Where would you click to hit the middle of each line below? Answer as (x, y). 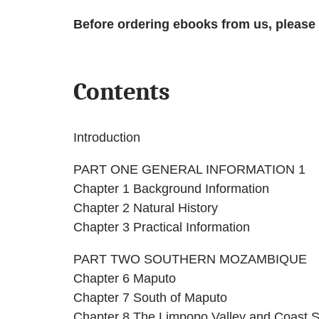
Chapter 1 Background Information (171, 189)
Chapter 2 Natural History (145, 208)
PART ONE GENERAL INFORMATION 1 (189, 170)
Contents (121, 92)
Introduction (106, 138)
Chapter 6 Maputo (124, 279)
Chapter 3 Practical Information (161, 228)
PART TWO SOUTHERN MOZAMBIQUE (190, 260)
